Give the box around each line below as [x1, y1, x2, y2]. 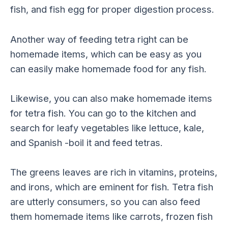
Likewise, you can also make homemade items [10, 92, 212, 104]
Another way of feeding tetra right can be [10, 33, 188, 45]
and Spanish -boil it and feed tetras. [10, 136, 163, 148]
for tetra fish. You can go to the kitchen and [10, 107, 196, 119]
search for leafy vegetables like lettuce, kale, [10, 122, 204, 133]
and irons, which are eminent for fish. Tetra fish [10, 181, 213, 192]
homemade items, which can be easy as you [10, 48, 202, 60]
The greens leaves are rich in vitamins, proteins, [10, 166, 217, 178]
